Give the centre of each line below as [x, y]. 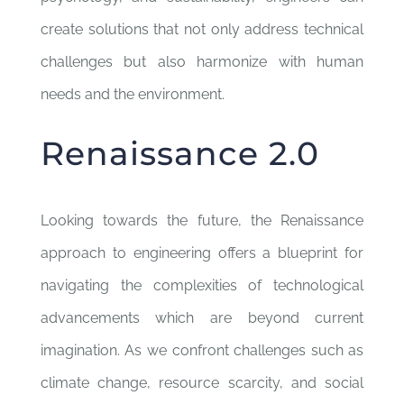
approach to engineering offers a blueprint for [202, 253]
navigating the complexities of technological [202, 285]
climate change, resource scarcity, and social [202, 383]
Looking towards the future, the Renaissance [202, 220]
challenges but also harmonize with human [202, 62]
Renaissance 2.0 [179, 153]
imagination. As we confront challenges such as [202, 350]
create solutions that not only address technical [202, 29]
